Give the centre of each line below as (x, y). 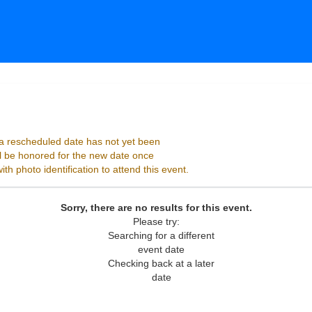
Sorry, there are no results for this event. (156, 208)
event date (161, 249)
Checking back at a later (161, 263)
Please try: (156, 221)
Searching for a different (161, 235)
